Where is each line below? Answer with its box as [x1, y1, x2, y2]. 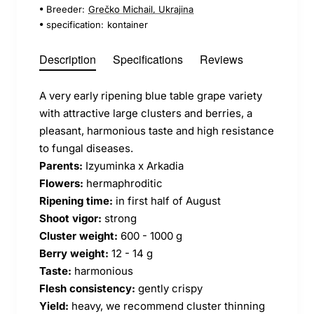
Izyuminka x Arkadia [83, 158, 184, 172]
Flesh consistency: [39, 281, 135, 295]
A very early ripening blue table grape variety [39, 88, 262, 102]
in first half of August [113, 193, 221, 207]
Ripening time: [39, 193, 113, 207]
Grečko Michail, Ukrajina [88, 3, 193, 15]
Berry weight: [39, 246, 109, 260]
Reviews [200, 50, 243, 67]
